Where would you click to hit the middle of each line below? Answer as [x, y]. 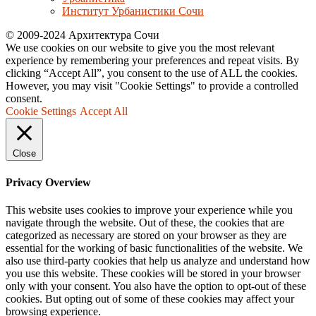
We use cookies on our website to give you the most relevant [140, 48]
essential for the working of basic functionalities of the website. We [154, 248]
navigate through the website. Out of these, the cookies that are [145, 223]
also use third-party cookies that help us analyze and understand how [158, 261]
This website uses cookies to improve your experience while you [149, 210]
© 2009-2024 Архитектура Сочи [83, 35]
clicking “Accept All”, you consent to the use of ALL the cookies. [152, 73]
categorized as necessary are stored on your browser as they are [146, 235]
